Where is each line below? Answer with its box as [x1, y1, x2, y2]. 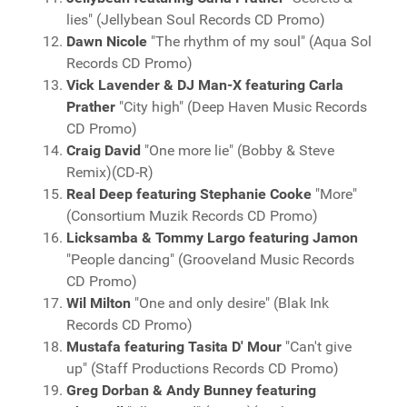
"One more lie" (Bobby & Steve [141, 142, 334, 159]
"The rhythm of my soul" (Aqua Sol [147, 33, 372, 50]
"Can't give [282, 338, 352, 355]
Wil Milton [66, 294, 131, 312]
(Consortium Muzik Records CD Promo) [66, 207, 318, 224]
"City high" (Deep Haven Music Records [115, 98, 367, 115]
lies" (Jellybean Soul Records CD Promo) [66, 11, 325, 28]
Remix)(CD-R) [66, 164, 154, 181]
